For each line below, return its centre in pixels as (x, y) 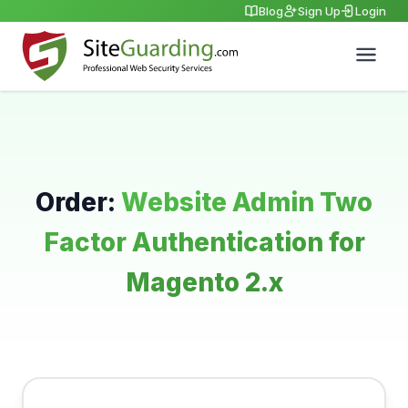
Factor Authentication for (204, 242)
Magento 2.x (204, 282)
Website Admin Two (247, 202)
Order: (78, 202)
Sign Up (319, 11)
